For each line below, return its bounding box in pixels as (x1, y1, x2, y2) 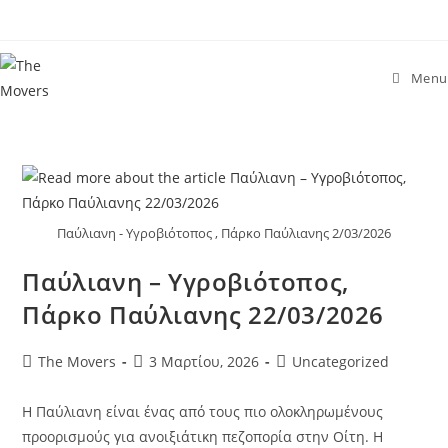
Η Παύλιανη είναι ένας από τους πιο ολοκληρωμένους (22, 401, 384, 421)
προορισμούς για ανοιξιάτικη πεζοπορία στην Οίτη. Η (22, 426, 384, 446)
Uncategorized (292, 351, 390, 371)
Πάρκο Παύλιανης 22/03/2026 (22, 297, 385, 331)
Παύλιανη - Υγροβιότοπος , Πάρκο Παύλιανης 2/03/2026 (57, 223, 391, 242)
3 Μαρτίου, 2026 (149, 351, 260, 371)
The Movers (38, 351, 117, 371)
